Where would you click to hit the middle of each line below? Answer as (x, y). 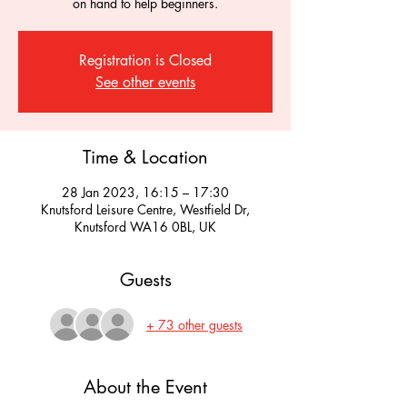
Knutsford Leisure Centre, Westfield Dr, (145, 209)
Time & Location (145, 157)
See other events (145, 82)
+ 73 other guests (194, 324)
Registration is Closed (145, 60)
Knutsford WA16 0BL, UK (145, 227)
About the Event (145, 387)
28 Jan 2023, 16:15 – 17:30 (145, 192)
